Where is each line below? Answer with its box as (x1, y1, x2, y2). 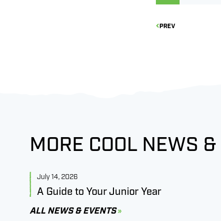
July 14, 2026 (37, 173, 78, 182)
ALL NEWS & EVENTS (30, 205, 116, 217)
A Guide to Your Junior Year (37, 185, 161, 198)
